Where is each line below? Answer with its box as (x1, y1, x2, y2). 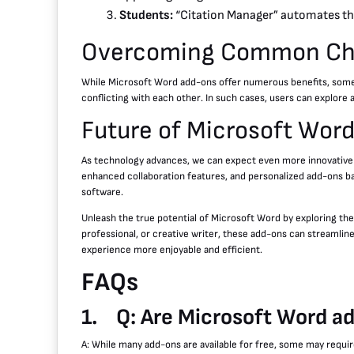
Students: (119, 7, 173, 23)
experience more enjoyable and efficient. (81, 243, 262, 256)
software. (81, 185, 123, 198)
